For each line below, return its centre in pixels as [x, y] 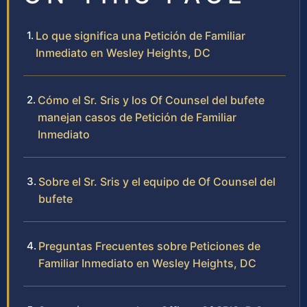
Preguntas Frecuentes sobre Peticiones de [149, 246]
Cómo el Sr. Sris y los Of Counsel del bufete [151, 100]
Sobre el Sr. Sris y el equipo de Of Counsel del [157, 182]
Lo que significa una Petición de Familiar [140, 36]
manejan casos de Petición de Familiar [137, 118]
